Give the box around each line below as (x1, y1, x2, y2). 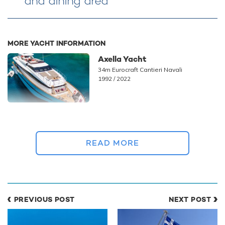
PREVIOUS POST (14, 195, 75, 204)
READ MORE (85, 138, 139, 149)
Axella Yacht (97, 54, 147, 65)
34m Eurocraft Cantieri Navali (97, 66, 182, 74)
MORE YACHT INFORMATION (8, 39, 105, 48)
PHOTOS (8, 147, 43, 158)
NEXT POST (169, 195, 211, 204)
